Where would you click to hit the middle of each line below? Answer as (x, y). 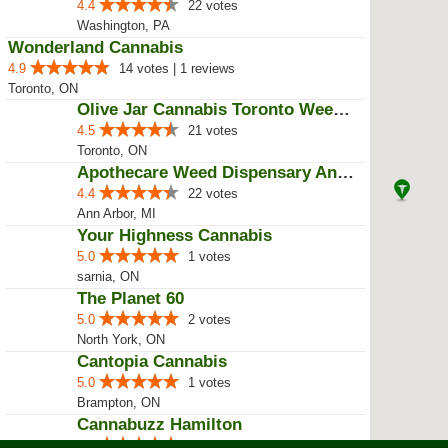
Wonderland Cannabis (95, 47)
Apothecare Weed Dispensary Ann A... (345, 172)
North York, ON (121, 339)
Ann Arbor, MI (116, 213)
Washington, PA (123, 25)
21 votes (213, 130)
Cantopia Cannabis (152, 361)
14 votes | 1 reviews (177, 68)
